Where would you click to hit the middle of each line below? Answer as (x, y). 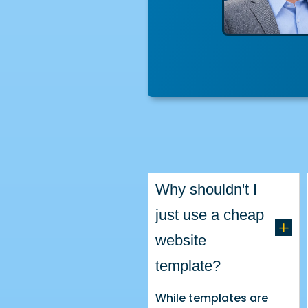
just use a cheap (210, 214)
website (181, 240)
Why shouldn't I (207, 189)
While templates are (212, 298)
